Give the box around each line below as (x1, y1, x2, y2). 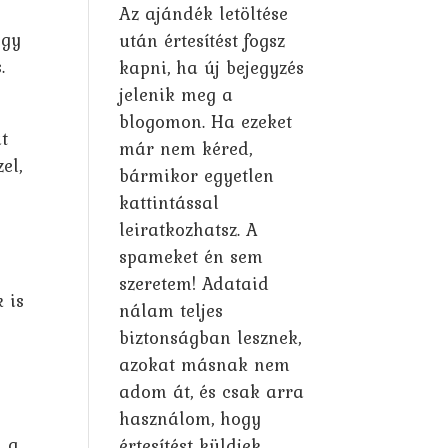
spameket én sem (119, 242, 264, 270)
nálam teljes (119, 296, 224, 324)
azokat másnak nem (119, 350, 291, 378)
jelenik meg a (119, 80, 234, 108)
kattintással (119, 188, 220, 216)
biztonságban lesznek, (119, 323, 302, 351)
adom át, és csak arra (119, 377, 305, 405)
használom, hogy (119, 404, 262, 432)
